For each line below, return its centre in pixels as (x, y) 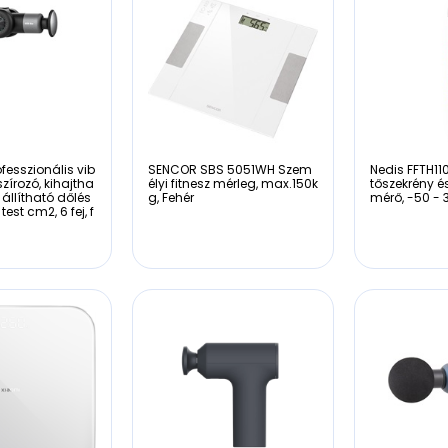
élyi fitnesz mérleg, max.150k (232, 183)
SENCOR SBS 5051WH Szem (229, 169)
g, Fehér (170, 197)
